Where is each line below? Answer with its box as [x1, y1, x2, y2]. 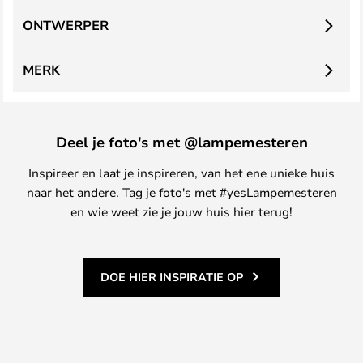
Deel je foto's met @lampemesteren [55, 132, 308, 152]
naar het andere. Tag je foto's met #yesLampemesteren [26, 184, 337, 200]
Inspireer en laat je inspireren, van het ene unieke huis [28, 164, 335, 181]
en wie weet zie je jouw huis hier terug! [70, 203, 293, 220]
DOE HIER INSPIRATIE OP [100, 269, 243, 284]
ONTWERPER [23, 16, 109, 34]
